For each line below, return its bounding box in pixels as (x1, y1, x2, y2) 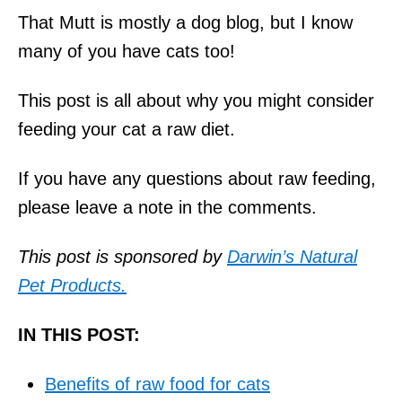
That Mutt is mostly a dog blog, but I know (18, 12, 353, 32)
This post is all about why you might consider (18, 90, 374, 110)
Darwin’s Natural (227, 246, 357, 267)
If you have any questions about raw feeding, (18, 168, 376, 188)
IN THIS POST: (18, 324, 140, 345)
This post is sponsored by (18, 246, 227, 267)
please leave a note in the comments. (18, 197, 317, 217)
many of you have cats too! (18, 40, 235, 61)
